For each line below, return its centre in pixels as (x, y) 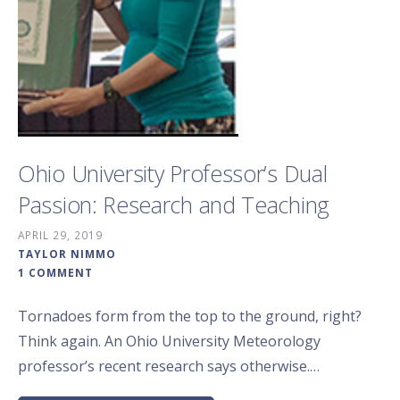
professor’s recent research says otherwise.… (169, 366)
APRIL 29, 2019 (60, 234)
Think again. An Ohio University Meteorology (169, 341)
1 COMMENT (55, 272)
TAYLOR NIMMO (67, 253)
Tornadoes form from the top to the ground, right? (190, 316)
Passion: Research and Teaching (174, 204)
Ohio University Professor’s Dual (173, 173)
